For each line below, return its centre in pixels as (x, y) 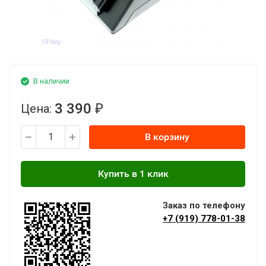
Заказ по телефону (204, 205)
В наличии (51, 81)
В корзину (167, 137)
